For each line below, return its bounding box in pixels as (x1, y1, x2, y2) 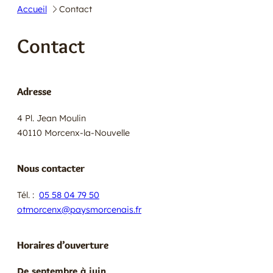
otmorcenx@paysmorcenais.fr (17, 204, 141, 215)
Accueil (17, 3, 47, 15)
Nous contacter (17, 161, 85, 174)
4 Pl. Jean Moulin (17, 112, 86, 124)
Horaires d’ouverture (17, 238, 108, 251)
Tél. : (17, 189, 39, 200)
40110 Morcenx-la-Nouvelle (17, 127, 130, 138)
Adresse (17, 85, 51, 97)
